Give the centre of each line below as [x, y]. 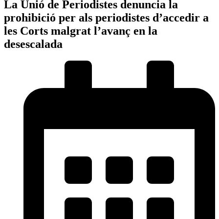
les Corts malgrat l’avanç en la [81, 31]
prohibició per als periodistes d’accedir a [106, 17]
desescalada [33, 44]
